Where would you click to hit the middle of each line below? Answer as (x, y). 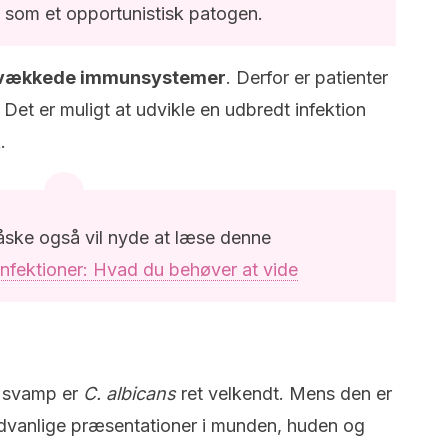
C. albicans (129, 393)
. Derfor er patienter (307, 77)
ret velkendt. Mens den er (284, 393)
